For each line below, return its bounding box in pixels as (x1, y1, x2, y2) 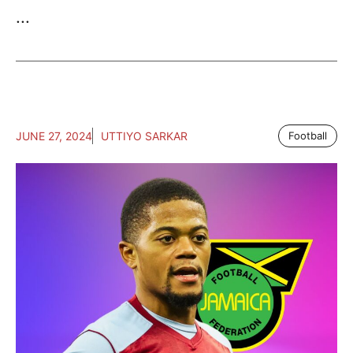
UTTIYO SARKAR (101, 129, 188, 143)
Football (288, 129, 327, 143)
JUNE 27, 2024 (16, 129, 92, 143)
